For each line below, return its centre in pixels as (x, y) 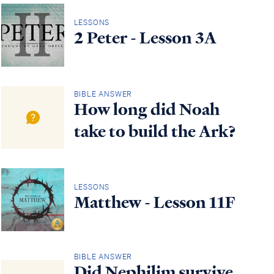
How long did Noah (146, 109)
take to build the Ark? (155, 131)
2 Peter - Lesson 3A (145, 38)
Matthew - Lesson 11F (154, 203)
